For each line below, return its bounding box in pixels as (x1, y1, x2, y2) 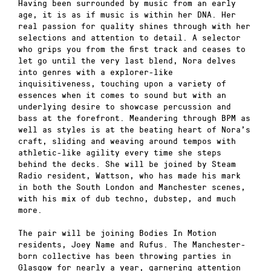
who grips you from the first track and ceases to (18, 42, 246, 54)
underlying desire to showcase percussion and (18, 100, 231, 112)
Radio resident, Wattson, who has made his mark (18, 169, 241, 181)
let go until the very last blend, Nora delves (18, 54, 236, 66)
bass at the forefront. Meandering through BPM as (18, 111, 250, 123)
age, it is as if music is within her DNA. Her (18, 8, 236, 20)
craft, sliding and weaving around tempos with (18, 134, 236, 146)
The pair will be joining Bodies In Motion (18, 227, 217, 239)
